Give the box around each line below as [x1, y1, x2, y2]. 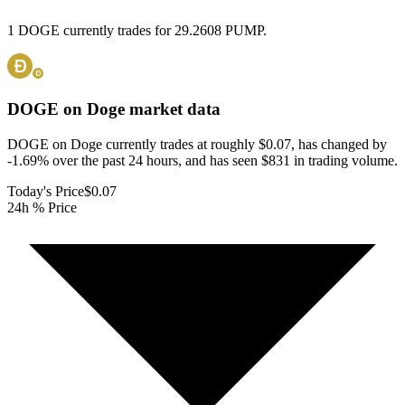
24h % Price [7, 199, 77, 215]
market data [125, 99, 221, 119]
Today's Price [7, 183, 84, 199]
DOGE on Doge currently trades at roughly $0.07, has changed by [7, 136, 387, 152]
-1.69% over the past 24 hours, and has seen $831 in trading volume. [7, 152, 398, 168]
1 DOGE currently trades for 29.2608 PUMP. [7, 23, 267, 39]
